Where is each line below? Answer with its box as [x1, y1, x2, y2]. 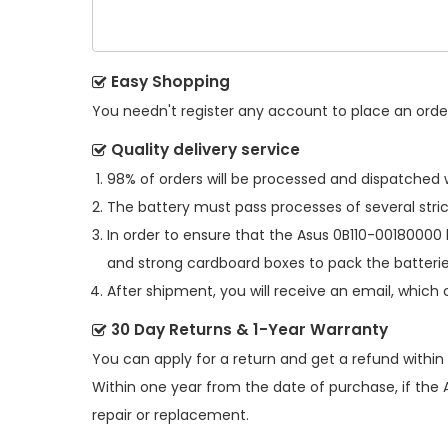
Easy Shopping [111, 70, 230, 92]
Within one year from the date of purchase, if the [92, 376, 443, 397]
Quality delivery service [111, 138, 300, 160]
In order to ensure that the [107, 224, 297, 245]
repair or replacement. [92, 404, 249, 425]
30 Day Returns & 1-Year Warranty [111, 318, 388, 340]
